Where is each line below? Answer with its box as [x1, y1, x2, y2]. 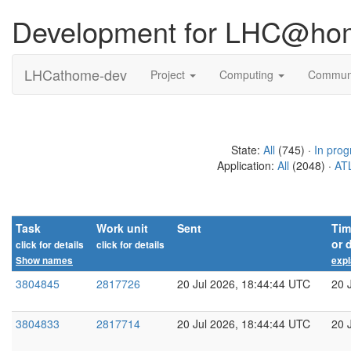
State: [230, 142, 263, 157]
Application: [216, 157, 277, 173]
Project [150, 67, 188, 82]
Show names [16, 254, 73, 267]
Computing [219, 67, 277, 82]
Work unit [96, 220, 148, 236]
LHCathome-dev [24, 64, 127, 85]
